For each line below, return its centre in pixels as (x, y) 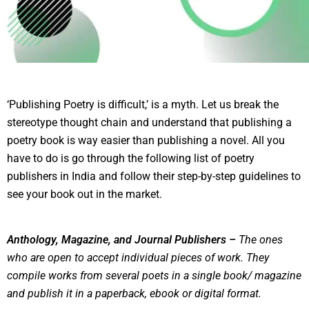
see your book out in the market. (84, 195)
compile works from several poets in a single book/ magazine (154, 276)
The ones (261, 240)
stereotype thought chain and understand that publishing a (149, 123)
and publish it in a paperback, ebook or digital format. (134, 294)
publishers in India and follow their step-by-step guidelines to (154, 177)
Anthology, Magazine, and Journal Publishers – (121, 240)
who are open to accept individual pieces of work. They (138, 258)
